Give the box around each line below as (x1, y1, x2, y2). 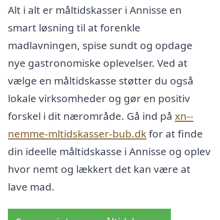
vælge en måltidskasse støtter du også (8, 73, 193, 87)
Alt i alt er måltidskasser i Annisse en (8, 2, 182, 17)
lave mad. (8, 179, 55, 193)
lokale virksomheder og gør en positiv (8, 91, 190, 105)
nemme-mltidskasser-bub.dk (8, 126, 146, 140)
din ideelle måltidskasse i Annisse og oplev (8, 144, 211, 158)
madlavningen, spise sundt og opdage (8, 38, 192, 52)
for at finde (146, 126, 203, 140)
